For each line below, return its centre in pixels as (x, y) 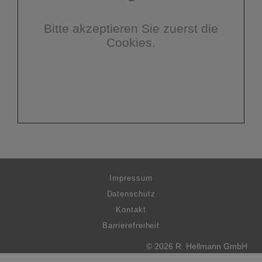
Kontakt (131, 210)
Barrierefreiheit (131, 226)
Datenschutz (131, 194)
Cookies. (131, 43)
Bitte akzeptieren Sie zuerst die (131, 29)
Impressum (131, 178)
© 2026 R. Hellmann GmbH (197, 247)
